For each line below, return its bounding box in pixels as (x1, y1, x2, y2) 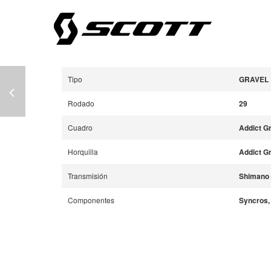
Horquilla (68, 146, 98, 157)
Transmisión (68, 170, 108, 181)
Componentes (68, 194, 114, 205)
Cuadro (68, 122, 93, 132)
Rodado (68, 97, 94, 108)
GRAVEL (238, 73, 269, 85)
